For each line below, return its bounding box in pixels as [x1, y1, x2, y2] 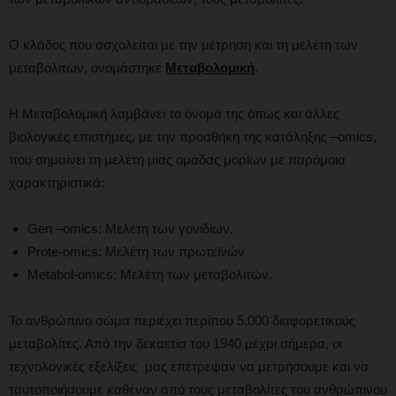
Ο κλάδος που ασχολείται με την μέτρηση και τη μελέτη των [9, 36, 358, 52]
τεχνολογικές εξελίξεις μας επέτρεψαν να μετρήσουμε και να [9, 358, 369, 374]
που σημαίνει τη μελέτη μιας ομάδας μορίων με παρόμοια [9, 151, 346, 167]
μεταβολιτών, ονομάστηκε [9, 59, 165, 75]
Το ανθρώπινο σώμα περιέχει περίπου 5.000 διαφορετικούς [9, 312, 355, 328]
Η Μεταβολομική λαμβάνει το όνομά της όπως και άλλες [9, 105, 339, 121]
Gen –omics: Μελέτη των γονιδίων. [27, 220, 233, 236]
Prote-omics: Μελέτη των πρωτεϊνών [27, 243, 245, 259]
